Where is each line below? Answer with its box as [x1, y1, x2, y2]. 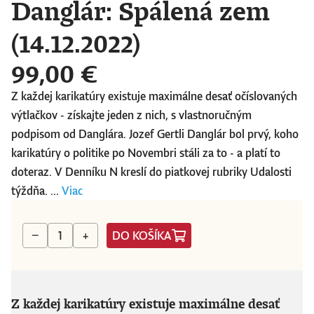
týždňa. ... [11, 183, 62, 199]
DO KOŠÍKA [112, 227, 172, 243]
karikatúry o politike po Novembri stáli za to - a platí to [11, 145, 280, 161]
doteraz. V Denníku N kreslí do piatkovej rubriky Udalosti [11, 164, 292, 180]
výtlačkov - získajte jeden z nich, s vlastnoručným [11, 107, 252, 123]
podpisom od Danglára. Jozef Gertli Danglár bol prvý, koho [11, 126, 299, 142]
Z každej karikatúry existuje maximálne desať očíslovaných [11, 88, 297, 104]
